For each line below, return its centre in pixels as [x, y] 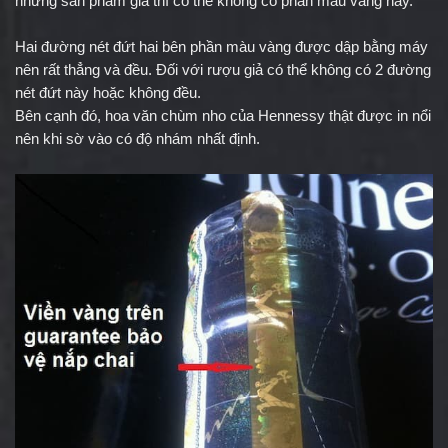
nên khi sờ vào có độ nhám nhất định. [137, 139]
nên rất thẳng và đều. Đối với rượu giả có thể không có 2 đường [223, 70]
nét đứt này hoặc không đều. [108, 93]
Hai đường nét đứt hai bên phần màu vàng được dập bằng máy [221, 47]
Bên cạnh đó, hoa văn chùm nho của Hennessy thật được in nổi [223, 116]
